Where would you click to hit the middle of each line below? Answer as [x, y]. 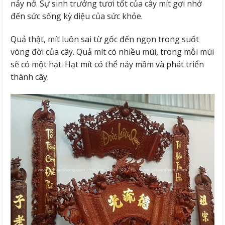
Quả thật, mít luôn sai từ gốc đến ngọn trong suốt [105, 39]
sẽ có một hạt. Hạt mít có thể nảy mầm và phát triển [107, 64]
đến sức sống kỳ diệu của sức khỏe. [78, 16]
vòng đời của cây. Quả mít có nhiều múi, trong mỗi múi [112, 51]
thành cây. [31, 77]
